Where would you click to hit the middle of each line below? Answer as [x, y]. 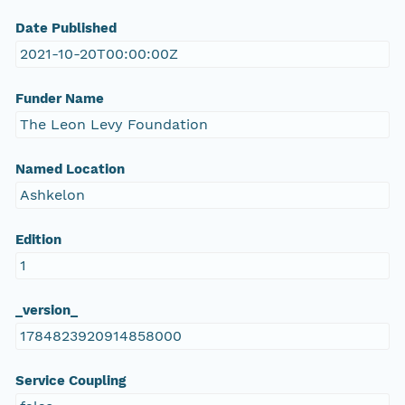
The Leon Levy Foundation [113, 125]
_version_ [46, 311]
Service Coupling [70, 381]
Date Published [66, 28]
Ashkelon [52, 195]
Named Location [70, 170]
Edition [38, 240]
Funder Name [59, 99]
